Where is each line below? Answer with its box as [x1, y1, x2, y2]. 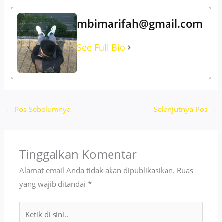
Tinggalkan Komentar [19, 146, 137, 163]
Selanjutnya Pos [154, 104, 210, 114]
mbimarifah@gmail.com [77, 15, 203, 31]
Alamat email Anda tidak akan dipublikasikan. [19, 166, 175, 176]
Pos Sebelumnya [12, 104, 71, 114]
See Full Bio [77, 41, 126, 53]
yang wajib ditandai [19, 179, 88, 189]
